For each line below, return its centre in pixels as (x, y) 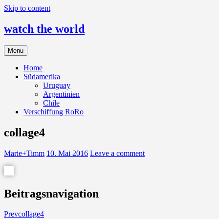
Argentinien (61, 94)
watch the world (44, 29)
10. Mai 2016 (67, 153)
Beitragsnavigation (51, 193)
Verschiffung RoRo (54, 111)
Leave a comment (117, 153)
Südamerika (42, 76)
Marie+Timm (24, 153)
